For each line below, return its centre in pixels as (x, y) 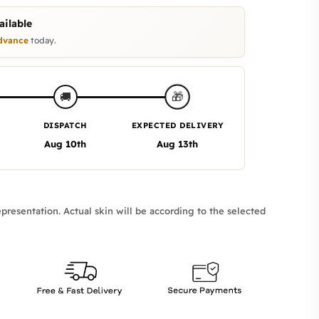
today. (42, 40)
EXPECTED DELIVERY (177, 125)
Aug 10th (66, 143)
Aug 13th (178, 143)
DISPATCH (65, 125)
